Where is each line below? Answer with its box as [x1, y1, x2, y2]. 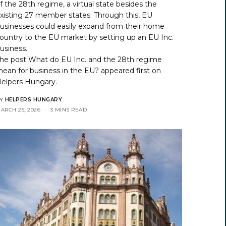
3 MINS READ [50, 106, 87, 113]
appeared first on [99, 66, 161, 75]
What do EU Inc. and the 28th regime [28, 54, 162, 64]
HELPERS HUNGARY [5, 96, 62, 103]
